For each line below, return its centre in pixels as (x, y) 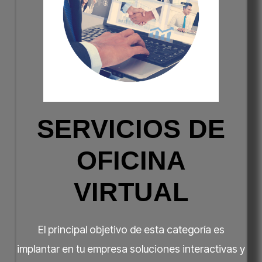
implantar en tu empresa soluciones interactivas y (131, 249)
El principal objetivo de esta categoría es (131, 229)
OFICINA (131, 160)
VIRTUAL (131, 192)
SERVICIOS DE (131, 129)
